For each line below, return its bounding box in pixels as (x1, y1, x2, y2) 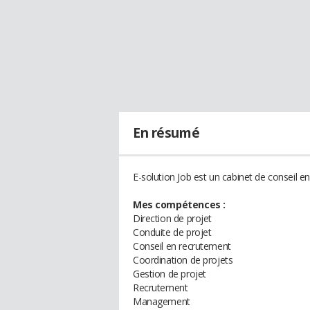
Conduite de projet (133, 226, 212, 239)
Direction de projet (133, 212, 212, 225)
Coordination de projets (133, 253, 233, 266)
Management (133, 295, 190, 308)
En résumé (133, 124, 200, 142)
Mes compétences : (133, 198, 226, 211)
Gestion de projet (133, 267, 206, 280)
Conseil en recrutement (133, 239, 231, 253)
